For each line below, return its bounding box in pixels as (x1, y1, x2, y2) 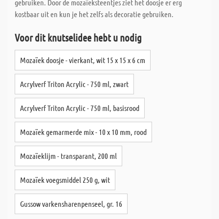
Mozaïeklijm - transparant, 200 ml (20, 151, 117, 160)
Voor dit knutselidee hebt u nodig (15, 31, 142, 44)
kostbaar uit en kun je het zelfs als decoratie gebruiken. (15, 9, 174, 19)
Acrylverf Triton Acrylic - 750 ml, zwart (20, 79, 129, 88)
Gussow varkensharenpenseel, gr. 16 (20, 199, 122, 208)
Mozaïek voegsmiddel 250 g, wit (20, 175, 110, 184)
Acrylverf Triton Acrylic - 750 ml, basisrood (20, 103, 139, 112)
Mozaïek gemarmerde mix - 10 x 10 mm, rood (20, 127, 147, 136)
